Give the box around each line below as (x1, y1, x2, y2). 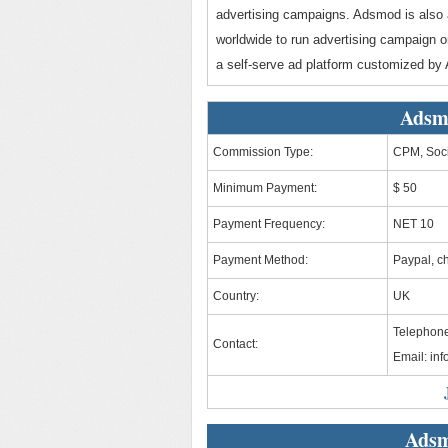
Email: (393, 350, 430, 364)
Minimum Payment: (213, 181, 317, 195)
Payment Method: (213, 253, 308, 267)
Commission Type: (213, 145, 313, 159)
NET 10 (393, 217, 434, 231)
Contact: (213, 337, 258, 351)
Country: (213, 289, 259, 303)
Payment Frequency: (213, 217, 325, 231)
